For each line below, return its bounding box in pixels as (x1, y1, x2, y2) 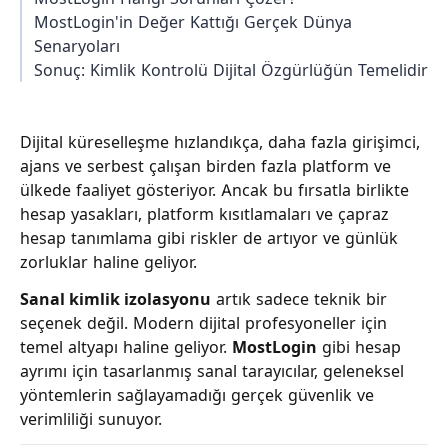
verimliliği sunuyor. (20, 408, 162, 429)
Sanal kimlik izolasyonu (20, 288, 211, 309)
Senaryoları (33, 36, 120, 56)
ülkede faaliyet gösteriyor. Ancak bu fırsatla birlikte (20, 180, 409, 200)
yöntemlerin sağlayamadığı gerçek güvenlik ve (20, 384, 374, 405)
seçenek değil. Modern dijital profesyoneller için (20, 312, 387, 333)
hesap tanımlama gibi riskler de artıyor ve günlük (20, 228, 398, 248)
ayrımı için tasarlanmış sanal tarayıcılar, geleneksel (20, 360, 404, 381)
